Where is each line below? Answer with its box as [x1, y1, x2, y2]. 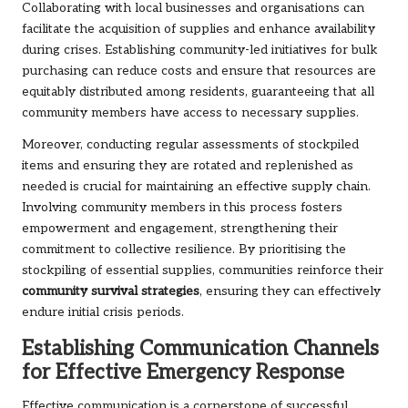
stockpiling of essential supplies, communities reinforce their [22, 263, 383, 279]
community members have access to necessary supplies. [22, 106, 359, 121]
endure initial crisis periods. [22, 305, 184, 321]
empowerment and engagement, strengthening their [22, 221, 338, 237]
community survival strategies [22, 284, 199, 300]
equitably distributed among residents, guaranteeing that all [22, 85, 374, 100]
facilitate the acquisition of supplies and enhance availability [22, 22, 375, 37]
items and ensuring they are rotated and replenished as [22, 158, 353, 174]
